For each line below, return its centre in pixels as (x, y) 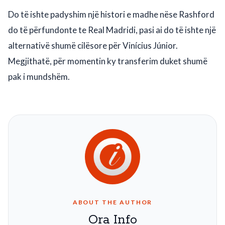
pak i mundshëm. (39, 77)
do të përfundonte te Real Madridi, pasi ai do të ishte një (112, 30)
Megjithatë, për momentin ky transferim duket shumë (108, 61)
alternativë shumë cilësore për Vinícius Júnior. (93, 46)
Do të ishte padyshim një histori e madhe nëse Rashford (111, 15)
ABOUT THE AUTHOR (113, 202)
